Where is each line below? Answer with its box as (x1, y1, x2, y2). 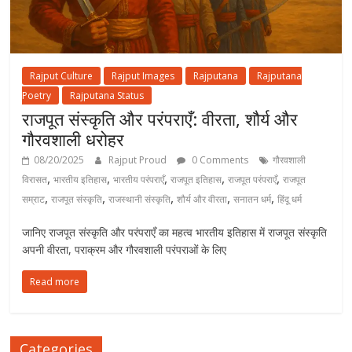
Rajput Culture (30, 68, 93, 82)
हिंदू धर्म (277, 192, 302, 206)
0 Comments (189, 152, 249, 167)
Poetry (22, 88, 52, 102)
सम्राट (22, 192, 46, 206)
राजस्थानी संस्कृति (108, 192, 171, 206)
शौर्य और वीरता (177, 192, 228, 206)
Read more (30, 274, 80, 288)
